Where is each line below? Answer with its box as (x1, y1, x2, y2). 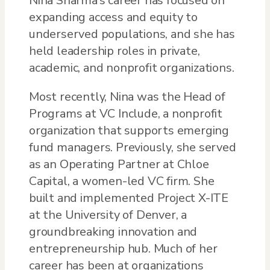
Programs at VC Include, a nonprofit (29, 105, 222, 122)
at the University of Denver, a (29, 206, 187, 223)
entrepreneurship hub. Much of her (29, 240, 218, 257)
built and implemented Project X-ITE (29, 189, 228, 206)
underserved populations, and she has (29, 25, 235, 42)
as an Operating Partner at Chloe (29, 155, 209, 172)
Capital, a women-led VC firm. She (29, 172, 215, 189)
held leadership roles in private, (29, 42, 200, 59)
